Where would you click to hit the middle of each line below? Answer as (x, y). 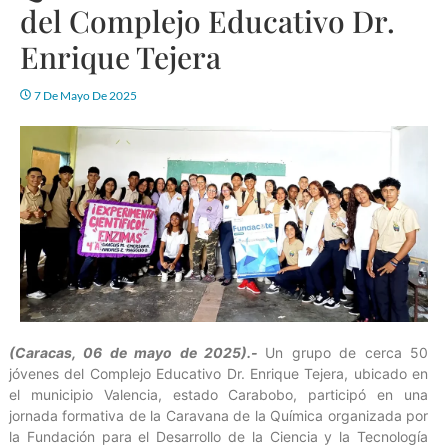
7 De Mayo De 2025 (85, 96)
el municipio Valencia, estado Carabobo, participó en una (218, 395)
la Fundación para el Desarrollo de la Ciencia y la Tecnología (218, 437)
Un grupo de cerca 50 (347, 353)
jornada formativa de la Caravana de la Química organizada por (218, 416)
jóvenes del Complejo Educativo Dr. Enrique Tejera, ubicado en (218, 374)
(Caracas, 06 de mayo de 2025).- (137, 353)
